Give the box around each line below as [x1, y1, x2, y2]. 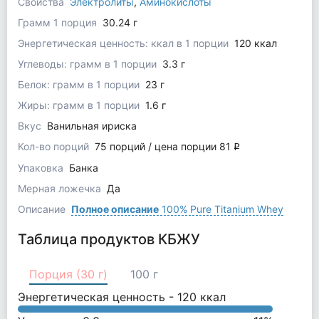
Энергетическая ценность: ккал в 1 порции [17, 36, 231, 49]
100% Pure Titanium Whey [158, 202, 283, 215]
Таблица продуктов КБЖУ [17, 230, 200, 248]
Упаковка [17, 161, 66, 174]
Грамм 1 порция [17, 16, 100, 28]
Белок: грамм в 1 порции [17, 78, 142, 90]
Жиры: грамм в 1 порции [17, 98, 142, 111]
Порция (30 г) [28, 266, 108, 281]
